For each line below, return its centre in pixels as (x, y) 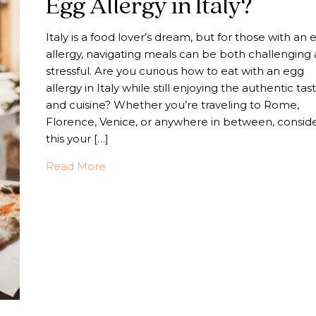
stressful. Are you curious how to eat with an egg (175, 71)
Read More (75, 166)
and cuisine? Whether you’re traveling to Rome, (172, 105)
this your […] (77, 139)
